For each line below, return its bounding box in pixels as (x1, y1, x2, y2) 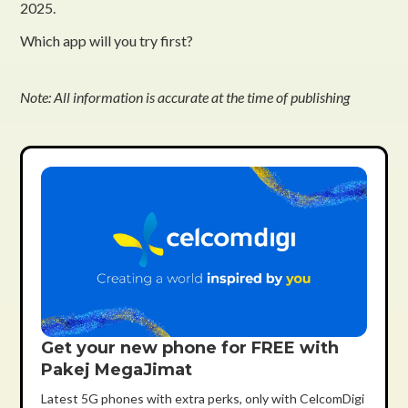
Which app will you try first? (20, 31, 194, 49)
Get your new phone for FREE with (41, 338, 340, 359)
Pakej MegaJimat (41, 360, 193, 381)
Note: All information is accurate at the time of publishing (20, 87, 351, 106)
